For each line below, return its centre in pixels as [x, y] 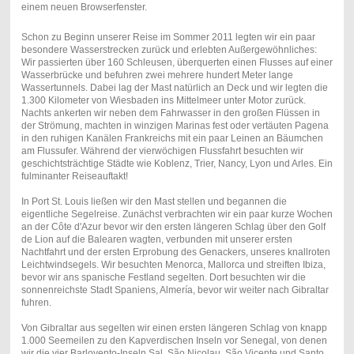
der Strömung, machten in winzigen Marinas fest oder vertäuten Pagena [175, 126]
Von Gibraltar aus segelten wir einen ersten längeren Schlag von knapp [174, 328]
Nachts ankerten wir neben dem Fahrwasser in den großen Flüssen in [170, 113]
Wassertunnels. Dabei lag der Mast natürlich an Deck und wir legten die [174, 88]
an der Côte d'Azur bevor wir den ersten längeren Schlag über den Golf [173, 227]
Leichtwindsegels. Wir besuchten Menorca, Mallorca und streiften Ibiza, [173, 265]
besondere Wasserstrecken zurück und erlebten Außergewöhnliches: [169, 50]
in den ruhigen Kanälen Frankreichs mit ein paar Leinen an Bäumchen [172, 139]
